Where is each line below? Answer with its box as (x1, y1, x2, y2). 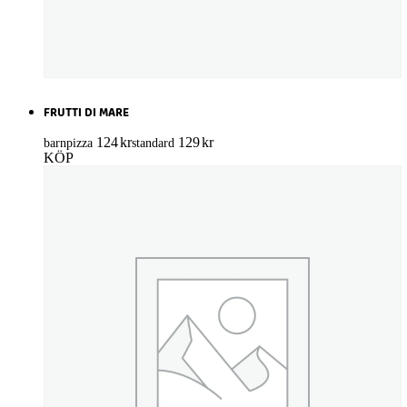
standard (132, 136, 174, 151)
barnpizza (44, 136, 93, 151)
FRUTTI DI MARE (44, 104, 129, 124)
